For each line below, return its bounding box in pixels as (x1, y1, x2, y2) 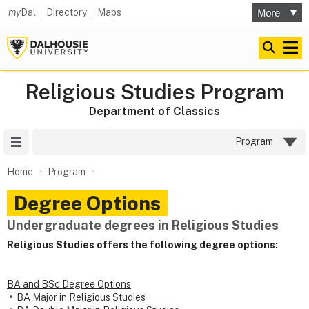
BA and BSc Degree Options (7, 279, 131, 290)
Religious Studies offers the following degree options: (7, 239, 278, 251)
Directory (46, 7, 87, 18)
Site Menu (29, 136, 73, 147)
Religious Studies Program (25, 79, 284, 104)
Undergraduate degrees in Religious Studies (7, 218, 279, 232)
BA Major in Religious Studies (17, 292, 146, 303)
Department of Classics (89, 104, 220, 118)
